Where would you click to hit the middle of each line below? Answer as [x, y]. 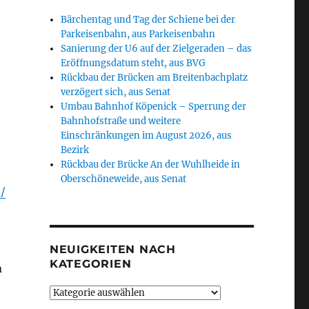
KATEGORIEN [90, 264]
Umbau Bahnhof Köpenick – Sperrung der [154, 107]
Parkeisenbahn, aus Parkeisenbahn [138, 34]
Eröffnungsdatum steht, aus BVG [133, 63]
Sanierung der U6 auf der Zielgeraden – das [157, 49]
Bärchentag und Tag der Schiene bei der [148, 20]
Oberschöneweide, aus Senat [124, 179]
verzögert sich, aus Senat [116, 92]
